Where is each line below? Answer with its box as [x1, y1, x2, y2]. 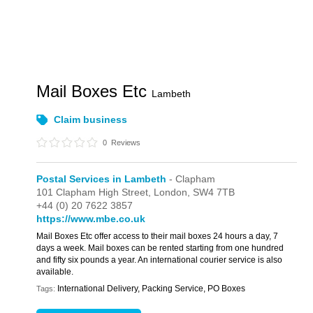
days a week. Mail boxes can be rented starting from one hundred [36, 243, 284, 253]
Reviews [109, 138, 141, 147]
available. [36, 267, 74, 277]
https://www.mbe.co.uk [36, 213, 146, 224]
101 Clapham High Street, [36, 187, 154, 198]
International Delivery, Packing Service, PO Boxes [57, 284, 246, 293]
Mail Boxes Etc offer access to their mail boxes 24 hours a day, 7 [36, 231, 279, 241]
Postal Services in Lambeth [36, 173, 167, 184]
